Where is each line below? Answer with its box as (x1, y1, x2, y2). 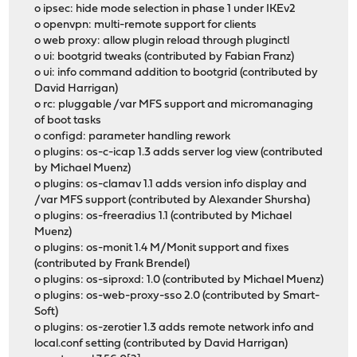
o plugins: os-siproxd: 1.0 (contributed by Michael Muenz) (34, 274, 324, 287)
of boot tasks (34, 115, 102, 127)
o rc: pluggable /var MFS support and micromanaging (34, 99, 314, 112)
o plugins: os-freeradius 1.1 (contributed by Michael (34, 210, 292, 223)
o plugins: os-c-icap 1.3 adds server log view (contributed (34, 147, 324, 159)
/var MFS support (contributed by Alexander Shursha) (34, 194, 311, 207)
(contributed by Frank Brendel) (34, 258, 190, 271)
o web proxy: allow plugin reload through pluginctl (34, 35, 290, 48)
